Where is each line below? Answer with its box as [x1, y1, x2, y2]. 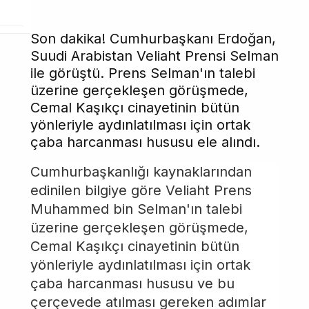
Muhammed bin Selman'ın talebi [30, 201, 242, 217]
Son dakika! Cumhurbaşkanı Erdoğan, [30, 30, 276, 47]
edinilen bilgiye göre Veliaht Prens [30, 182, 252, 199]
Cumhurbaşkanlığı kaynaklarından [30, 163, 252, 180]
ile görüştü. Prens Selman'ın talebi [30, 65, 255, 81]
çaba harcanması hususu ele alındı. [30, 134, 260, 150]
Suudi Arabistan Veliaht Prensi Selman [30, 48, 279, 64]
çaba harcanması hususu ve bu [30, 275, 235, 292]
